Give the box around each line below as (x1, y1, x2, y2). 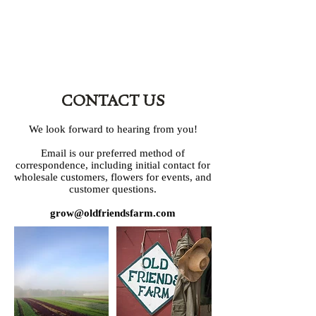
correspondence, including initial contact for (16, 159, 210, 171)
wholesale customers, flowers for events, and (14, 171, 212, 183)
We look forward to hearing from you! (28, 123, 197, 135)
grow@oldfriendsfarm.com (50, 207, 176, 219)
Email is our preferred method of (41, 147, 185, 159)
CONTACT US (61, 93, 164, 110)
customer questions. (69, 183, 157, 195)
